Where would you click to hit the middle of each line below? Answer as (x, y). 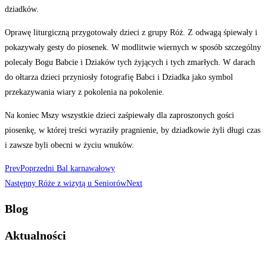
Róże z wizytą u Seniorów (82, 183)
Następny (21, 183)
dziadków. (22, 9)
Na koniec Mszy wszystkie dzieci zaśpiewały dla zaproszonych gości (119, 115)
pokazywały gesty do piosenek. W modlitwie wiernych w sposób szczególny (133, 47)
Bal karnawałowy (86, 168)
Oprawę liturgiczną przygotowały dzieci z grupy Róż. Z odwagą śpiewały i (131, 32)
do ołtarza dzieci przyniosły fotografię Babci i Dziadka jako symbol (119, 77)
